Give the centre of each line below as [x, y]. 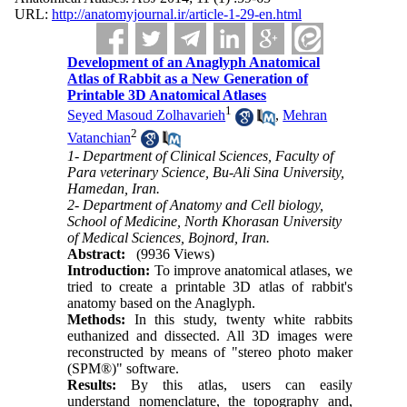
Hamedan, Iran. [114, 189]
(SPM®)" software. [125, 369]
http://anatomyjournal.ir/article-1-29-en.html [176, 14]
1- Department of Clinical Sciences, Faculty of [201, 156]
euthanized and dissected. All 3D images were [210, 336]
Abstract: [97, 254]
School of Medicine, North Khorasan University [205, 222]
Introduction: [109, 271]
